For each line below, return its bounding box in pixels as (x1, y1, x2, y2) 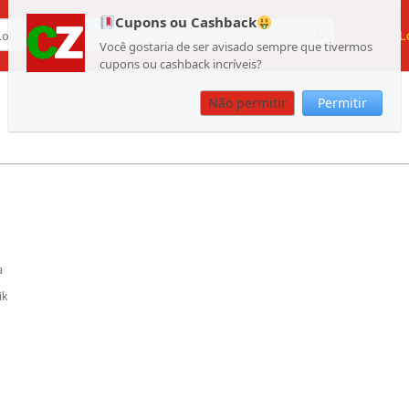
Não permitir (208, 94, 287, 111)
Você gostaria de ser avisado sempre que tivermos (100, 38, 372, 55)
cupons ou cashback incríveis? (100, 56, 262, 72)
